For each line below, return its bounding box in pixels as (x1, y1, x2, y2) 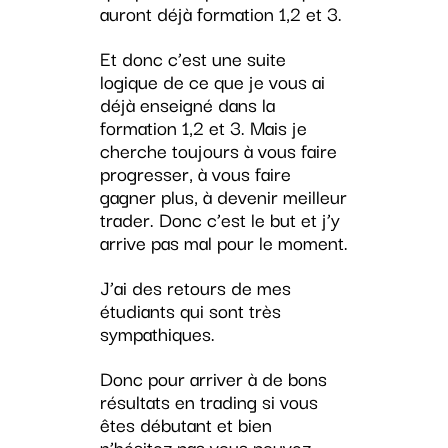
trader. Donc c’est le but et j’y (99, 204, 340, 235)
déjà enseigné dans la (99, 89, 275, 120)
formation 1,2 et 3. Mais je (99, 112, 307, 143)
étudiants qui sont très (99, 295, 281, 326)
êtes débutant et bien (99, 409, 272, 440)
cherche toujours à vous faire (99, 135, 337, 166)
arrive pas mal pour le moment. (99, 227, 348, 258)
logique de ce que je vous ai (99, 66, 325, 97)
